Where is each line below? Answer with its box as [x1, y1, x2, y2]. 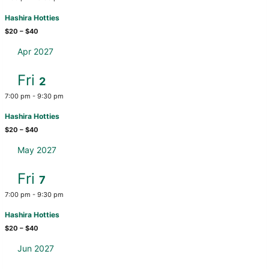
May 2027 [17, 145, 57, 155]
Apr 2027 [17, 46, 54, 56]
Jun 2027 [17, 243, 55, 253]
